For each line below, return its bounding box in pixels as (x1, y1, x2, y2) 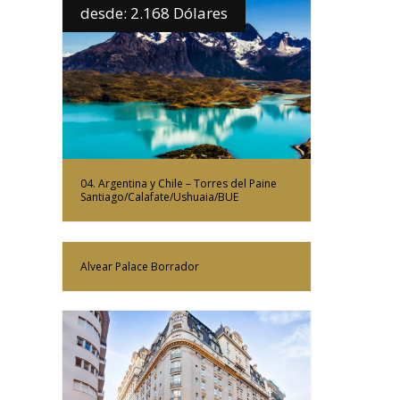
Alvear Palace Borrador (80, 258, 199, 274)
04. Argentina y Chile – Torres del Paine (80, 176, 277, 192)
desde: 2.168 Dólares (80, 2, 228, 23)
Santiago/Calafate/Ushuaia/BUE (80, 189, 238, 205)
